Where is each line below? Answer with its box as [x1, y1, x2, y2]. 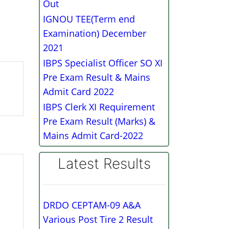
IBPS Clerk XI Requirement [43, 101, 155, 113]
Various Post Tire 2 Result [43, 213, 153, 225]
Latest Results [57, 155, 151, 172]
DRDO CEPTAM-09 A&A [43, 199, 141, 211]
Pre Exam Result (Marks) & [43, 115, 155, 127]
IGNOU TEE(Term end [43, 13, 135, 25]
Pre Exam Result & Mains [43, 71, 150, 83]
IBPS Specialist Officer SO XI [43, 57, 163, 69]
